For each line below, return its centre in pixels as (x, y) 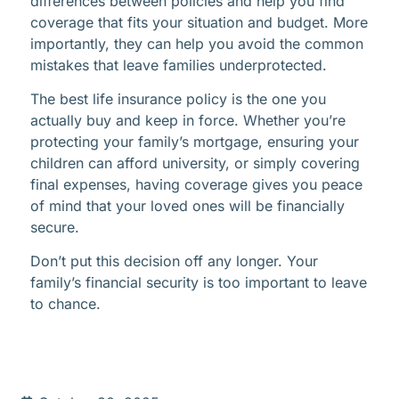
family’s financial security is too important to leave (199, 283)
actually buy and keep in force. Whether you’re (188, 120)
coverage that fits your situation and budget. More (199, 22)
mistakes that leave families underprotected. (179, 65)
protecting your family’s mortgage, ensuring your (195, 141)
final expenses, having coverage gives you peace (196, 184)
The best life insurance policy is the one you (178, 98)
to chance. (65, 304)
